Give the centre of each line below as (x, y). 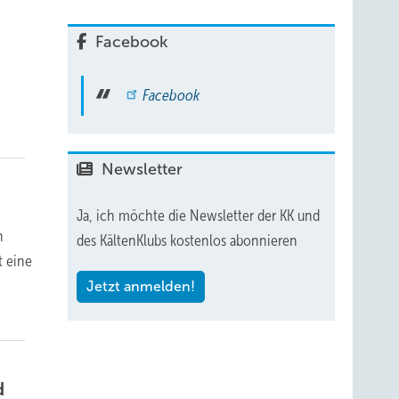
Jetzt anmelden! (141, 287)
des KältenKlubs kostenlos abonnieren (187, 241)
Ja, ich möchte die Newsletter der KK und (198, 216)
